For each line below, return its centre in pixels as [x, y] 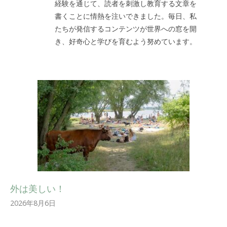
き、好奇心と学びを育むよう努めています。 [126, 41]
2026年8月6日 [33, 203]
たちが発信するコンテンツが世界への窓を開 [126, 28]
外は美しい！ [37, 188]
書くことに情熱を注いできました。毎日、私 [126, 16]
